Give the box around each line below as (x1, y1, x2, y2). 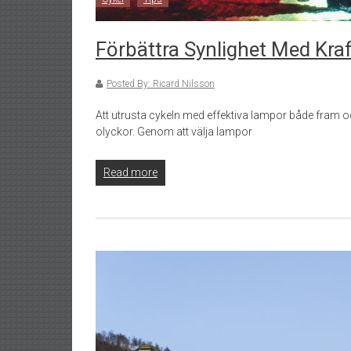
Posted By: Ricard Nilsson (107, 78, 215, 90)
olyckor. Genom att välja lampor (96, 125, 252, 139)
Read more (103, 166, 157, 179)
